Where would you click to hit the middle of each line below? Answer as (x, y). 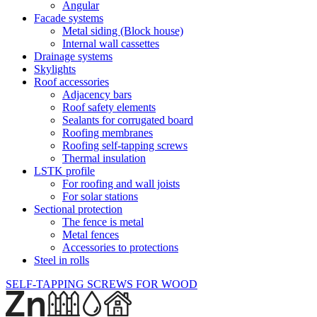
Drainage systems (73, 56)
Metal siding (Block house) (123, 30)
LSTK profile (64, 171)
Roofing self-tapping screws (125, 145)
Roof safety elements (109, 107)
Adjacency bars (97, 94)
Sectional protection (78, 209)
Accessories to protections (120, 247)
